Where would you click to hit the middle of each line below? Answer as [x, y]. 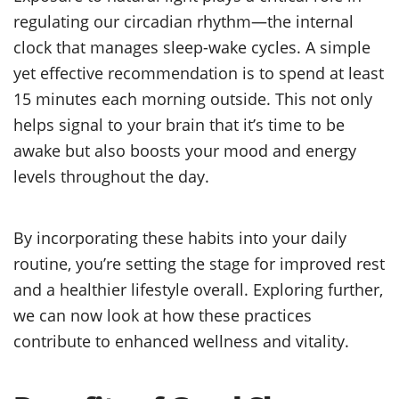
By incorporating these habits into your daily [180, 237]
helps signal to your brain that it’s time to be [179, 124]
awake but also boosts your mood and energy [185, 150]
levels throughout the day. [111, 175]
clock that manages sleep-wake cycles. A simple [192, 46]
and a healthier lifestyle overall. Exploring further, [198, 289]
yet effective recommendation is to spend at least [199, 72]
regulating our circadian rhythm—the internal [183, 20]
